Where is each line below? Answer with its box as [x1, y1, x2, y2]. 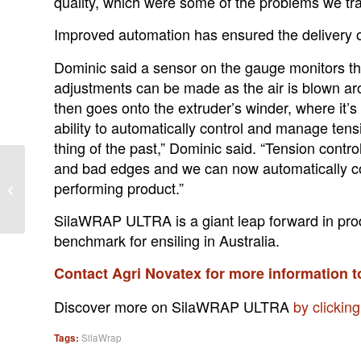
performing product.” [54, 176, 184, 198]
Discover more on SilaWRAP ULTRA [54, 295, 293, 317]
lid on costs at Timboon [28, 189, 138, 205]
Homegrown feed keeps [28, 172, 138, 189]
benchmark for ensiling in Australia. [54, 229, 280, 251]
